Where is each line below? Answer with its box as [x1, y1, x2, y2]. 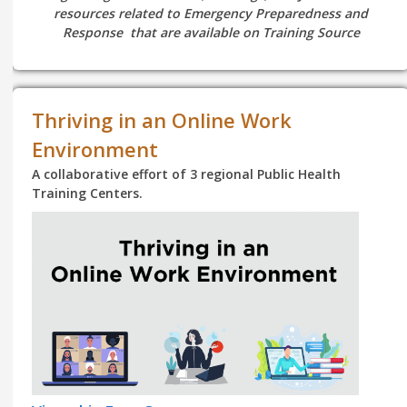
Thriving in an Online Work [32, 106, 293, 134]
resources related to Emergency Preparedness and [54, 5, 369, 22]
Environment [32, 135, 159, 163]
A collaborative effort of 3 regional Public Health [32, 164, 342, 183]
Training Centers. [32, 184, 144, 202]
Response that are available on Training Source [62, 24, 360, 41]
